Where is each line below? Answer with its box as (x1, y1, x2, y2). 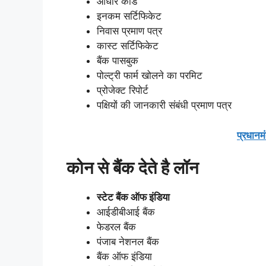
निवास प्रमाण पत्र (97, 25, 162, 37)
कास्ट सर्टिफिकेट (97, 40, 159, 52)
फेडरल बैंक (97, 221, 136, 233)
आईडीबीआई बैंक (97, 206, 155, 218)
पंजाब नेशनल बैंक (97, 236, 159, 248)
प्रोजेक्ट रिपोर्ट (97, 84, 148, 97)
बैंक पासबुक (97, 55, 138, 67)
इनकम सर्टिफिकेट (97, 10, 161, 23)
